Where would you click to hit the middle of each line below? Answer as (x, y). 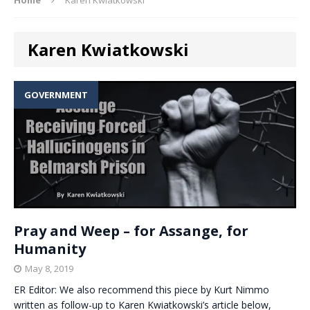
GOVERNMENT (56, 94)
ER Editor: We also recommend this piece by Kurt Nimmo (142, 290)
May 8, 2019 (49, 268)
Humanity (50, 249)
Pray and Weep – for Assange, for (131, 231)
